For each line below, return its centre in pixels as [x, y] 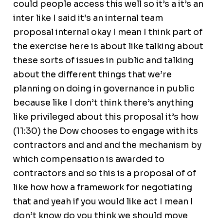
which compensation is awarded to [89, 159]
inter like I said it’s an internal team [88, 18]
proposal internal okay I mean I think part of [108, 32]
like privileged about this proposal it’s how [106, 117]
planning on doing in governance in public [104, 89]
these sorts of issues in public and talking [103, 61]
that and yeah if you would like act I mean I [103, 202]
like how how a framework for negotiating [102, 188]
